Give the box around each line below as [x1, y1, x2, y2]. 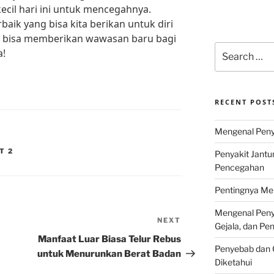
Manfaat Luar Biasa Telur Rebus [38, 234, 182, 245]
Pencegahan [214, 162, 264, 173]
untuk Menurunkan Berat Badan [37, 248, 182, 260]
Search [213, 43, 243, 53]
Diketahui [214, 257, 252, 268]
